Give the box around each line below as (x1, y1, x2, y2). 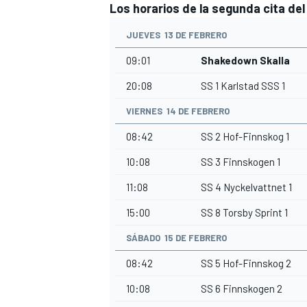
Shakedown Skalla (201, 54, 290, 67)
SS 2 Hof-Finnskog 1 (201, 130, 289, 143)
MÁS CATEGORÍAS (107, 174, 185, 187)
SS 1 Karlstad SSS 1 (201, 79, 285, 93)
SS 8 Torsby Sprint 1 (201, 206, 288, 219)
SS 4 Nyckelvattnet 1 (201, 181, 292, 194)
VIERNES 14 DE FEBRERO (126, 106, 230, 117)
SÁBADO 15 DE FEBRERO (126, 232, 227, 244)
